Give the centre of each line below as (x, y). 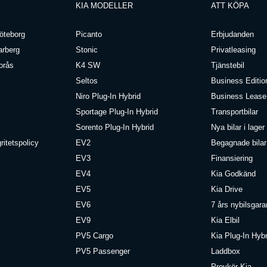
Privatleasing (233, 49)
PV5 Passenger (103, 251)
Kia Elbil (225, 220)
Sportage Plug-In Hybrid (117, 111)
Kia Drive (226, 189)
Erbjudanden (232, 34)
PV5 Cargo (95, 235)
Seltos (87, 80)
